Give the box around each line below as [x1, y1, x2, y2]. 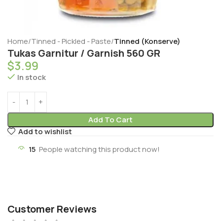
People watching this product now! [39, 144, 160, 155]
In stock [17, 72, 46, 82]
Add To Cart [88, 114, 133, 125]
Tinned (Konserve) [114, 36, 181, 46]
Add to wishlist [18, 126, 72, 137]
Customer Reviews [7, 202, 97, 216]
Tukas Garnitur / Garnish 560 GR [7, 46, 160, 60]
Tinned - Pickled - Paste [31, 36, 111, 46]
